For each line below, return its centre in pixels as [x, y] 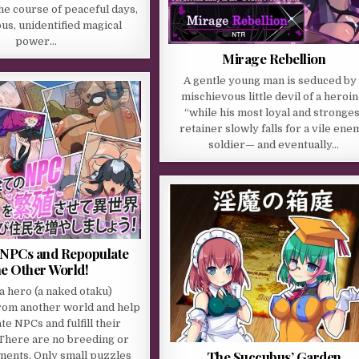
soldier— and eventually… [274, 144]
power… [36, 42]
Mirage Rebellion [274, 58]
